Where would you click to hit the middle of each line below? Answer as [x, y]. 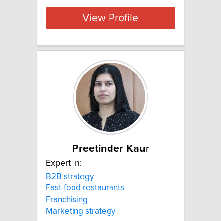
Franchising [67, 200]
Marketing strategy [81, 211]
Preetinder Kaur [110, 149]
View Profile [110, 18]
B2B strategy [70, 177]
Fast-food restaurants [85, 188]
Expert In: [64, 164]
